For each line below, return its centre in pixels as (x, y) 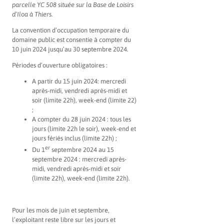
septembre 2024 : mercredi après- (79, 159)
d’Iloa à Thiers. (32, 14)
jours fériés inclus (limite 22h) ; (74, 138)
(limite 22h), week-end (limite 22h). (81, 178)
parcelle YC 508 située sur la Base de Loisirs (73, 5)
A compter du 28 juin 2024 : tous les (81, 119)
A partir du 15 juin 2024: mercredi (79, 81)
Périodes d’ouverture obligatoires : (60, 65)
